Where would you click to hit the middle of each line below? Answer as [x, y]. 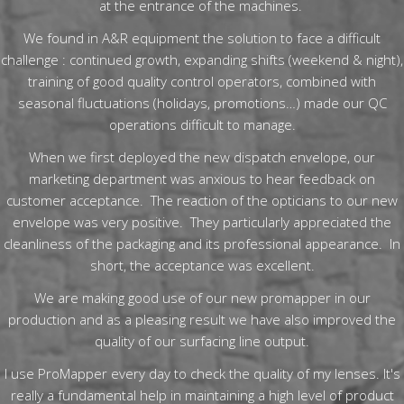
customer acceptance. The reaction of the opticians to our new [202, 200]
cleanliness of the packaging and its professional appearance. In [202, 243]
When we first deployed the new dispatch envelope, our [202, 157]
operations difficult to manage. [202, 124]
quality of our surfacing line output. [202, 341]
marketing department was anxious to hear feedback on [202, 179]
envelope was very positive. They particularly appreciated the [202, 222]
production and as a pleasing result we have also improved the [202, 319]
